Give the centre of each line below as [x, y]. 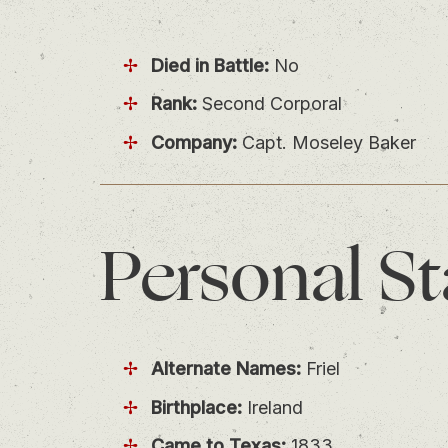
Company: [193, 142]
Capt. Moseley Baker [326, 142]
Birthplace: [196, 407]
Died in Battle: [209, 65]
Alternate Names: [225, 369]
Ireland [272, 407]
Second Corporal [269, 104]
